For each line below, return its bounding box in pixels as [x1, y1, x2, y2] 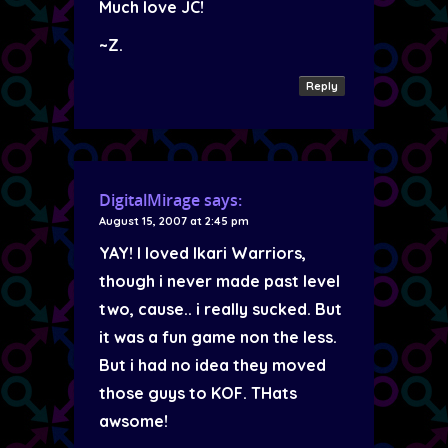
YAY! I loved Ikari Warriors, [99, 243, 306, 263]
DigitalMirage [99, 189, 200, 211]
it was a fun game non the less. [99, 327, 337, 347]
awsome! [99, 411, 168, 431]
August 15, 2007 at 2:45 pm [99, 214, 249, 228]
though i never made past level [99, 271, 340, 291]
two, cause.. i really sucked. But [99, 299, 342, 319]
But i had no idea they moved [99, 355, 326, 375]
